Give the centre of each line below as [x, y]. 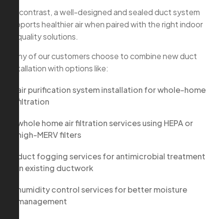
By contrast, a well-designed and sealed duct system [104, 12]
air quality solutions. [43, 36]
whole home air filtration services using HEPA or [105, 123]
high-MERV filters [49, 134]
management [42, 201]
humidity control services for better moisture [102, 189]
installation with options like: [58, 68]
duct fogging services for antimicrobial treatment [111, 156]
